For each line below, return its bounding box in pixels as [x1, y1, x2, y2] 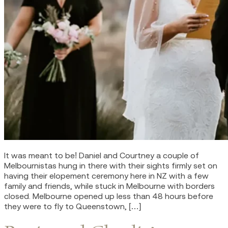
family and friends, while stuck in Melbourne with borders [4, 181, 215, 190]
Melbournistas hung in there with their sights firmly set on [4, 160, 217, 170]
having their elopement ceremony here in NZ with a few [4, 170, 209, 180]
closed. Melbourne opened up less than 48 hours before [4, 191, 213, 201]
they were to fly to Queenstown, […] [4, 201, 141, 211]
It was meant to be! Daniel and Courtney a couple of [4, 150, 199, 160]
